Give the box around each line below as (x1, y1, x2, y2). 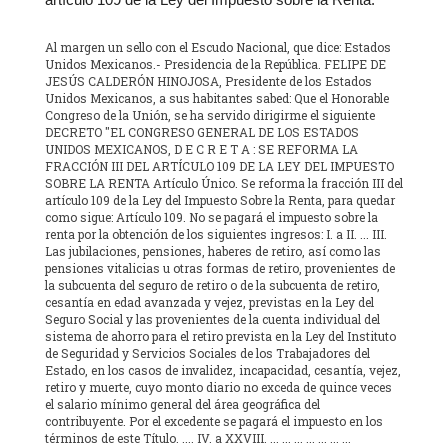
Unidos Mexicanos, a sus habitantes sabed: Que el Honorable (45, 90, 389, 107)
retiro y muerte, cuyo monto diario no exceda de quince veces (45, 379, 392, 396)
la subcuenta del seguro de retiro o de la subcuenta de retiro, (45, 277, 380, 294)
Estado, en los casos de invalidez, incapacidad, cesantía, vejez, (45, 362, 401, 379)
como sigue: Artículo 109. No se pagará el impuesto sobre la (45, 209, 378, 226)
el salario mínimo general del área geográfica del (45, 396, 320, 413)
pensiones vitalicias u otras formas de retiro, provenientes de (45, 260, 395, 277)
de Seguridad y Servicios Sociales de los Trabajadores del (45, 345, 370, 362)
